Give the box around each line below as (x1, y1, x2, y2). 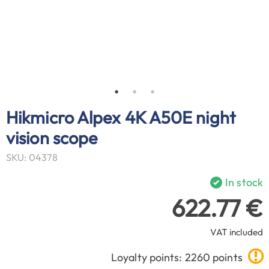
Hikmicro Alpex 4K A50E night (6, 106, 236, 128)
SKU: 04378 (6, 151, 58, 163)
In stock (225, 175, 263, 189)
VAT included (210, 226, 263, 238)
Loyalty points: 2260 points (111, 250, 245, 264)
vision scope (6, 126, 98, 148)
